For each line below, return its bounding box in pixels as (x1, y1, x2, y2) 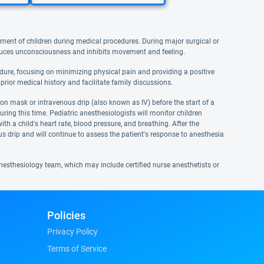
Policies (47, 209, 85, 222)
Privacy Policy (47, 227, 98, 236)
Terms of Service (47, 244, 107, 253)
